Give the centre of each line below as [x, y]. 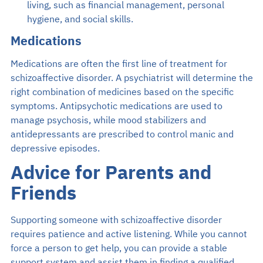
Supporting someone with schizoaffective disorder [116, 220]
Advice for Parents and [111, 173]
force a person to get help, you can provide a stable [119, 248]
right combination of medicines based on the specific [122, 92]
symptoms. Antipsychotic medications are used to [116, 106]
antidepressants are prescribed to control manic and [122, 134]
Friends [43, 194]
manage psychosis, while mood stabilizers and [108, 120]
